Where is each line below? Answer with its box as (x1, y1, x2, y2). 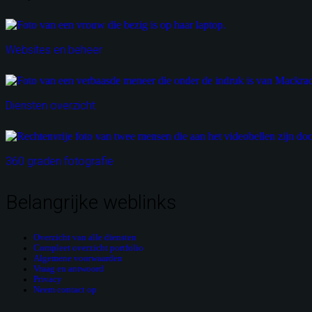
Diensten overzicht (6, 99, 95, 113)
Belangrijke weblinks (6, 191, 176, 214)
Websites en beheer (6, 43, 102, 57)
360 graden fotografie (6, 155, 114, 169)
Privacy (33, 274, 62, 285)
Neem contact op (33, 285, 97, 295)
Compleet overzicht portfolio (33, 243, 143, 253)
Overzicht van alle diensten (33, 233, 136, 243)
